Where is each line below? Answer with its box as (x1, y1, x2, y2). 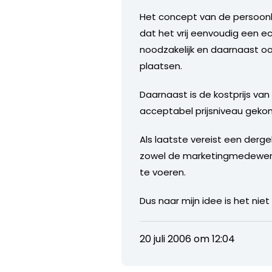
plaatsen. (140, 59, 183, 72)
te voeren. (140, 165, 186, 178)
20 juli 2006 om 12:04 (140, 231, 236, 246)
